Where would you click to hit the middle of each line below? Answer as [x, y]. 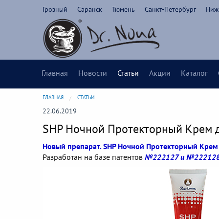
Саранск [90, 9]
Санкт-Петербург [170, 9]
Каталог [194, 73]
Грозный [55, 9]
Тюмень [123, 9]
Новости [93, 73]
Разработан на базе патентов [94, 157]
